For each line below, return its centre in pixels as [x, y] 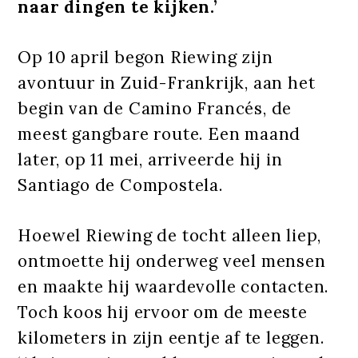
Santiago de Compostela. [120, 185]
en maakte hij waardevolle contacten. [173, 286]
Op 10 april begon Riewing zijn [145, 57]
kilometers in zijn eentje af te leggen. [171, 337]
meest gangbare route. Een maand [159, 133]
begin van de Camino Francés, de [155, 108]
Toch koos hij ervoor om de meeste [163, 312]
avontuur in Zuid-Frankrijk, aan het [167, 82]
